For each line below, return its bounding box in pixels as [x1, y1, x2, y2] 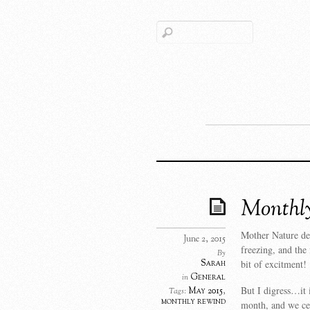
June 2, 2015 [183, 233, 226, 246]
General [190, 271, 226, 284]
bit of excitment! [241, 257, 307, 271]
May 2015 [188, 285, 223, 298]
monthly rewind [161, 295, 226, 308]
